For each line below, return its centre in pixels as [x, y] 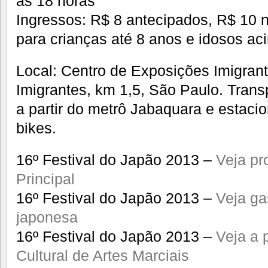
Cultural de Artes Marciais [103, 255]
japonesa [47, 217]
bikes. [36, 128]
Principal [45, 179]
